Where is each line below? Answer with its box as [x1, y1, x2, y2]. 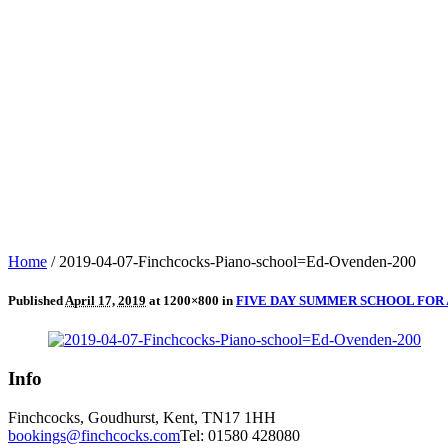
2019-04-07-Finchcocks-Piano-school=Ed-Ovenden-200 [59, 252, 416, 270]
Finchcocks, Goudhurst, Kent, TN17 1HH [8, 408, 276, 426]
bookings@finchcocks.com [8, 426, 180, 444]
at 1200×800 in [146, 293, 236, 309]
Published [8, 293, 65, 309]
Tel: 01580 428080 [180, 426, 300, 444]
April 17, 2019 [65, 293, 146, 309]
